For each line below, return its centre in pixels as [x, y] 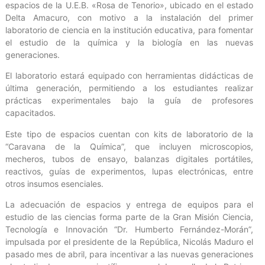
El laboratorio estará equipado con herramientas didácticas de [129, 76]
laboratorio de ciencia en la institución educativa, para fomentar [129, 30]
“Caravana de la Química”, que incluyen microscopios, [129, 146]
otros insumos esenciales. [54, 183]
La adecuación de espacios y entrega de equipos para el [129, 204]
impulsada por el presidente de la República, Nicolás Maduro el [129, 241]
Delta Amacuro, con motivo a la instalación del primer [129, 17]
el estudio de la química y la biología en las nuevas [129, 42]
